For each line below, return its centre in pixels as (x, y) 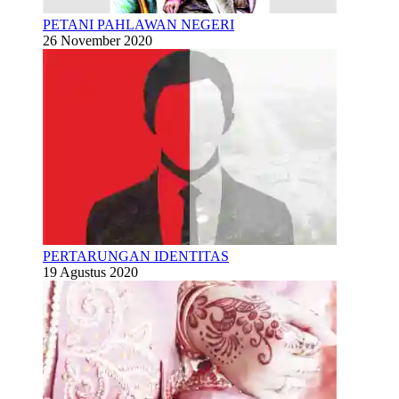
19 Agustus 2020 (90, 272)
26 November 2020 (98, 41)
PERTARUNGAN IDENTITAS (136, 256)
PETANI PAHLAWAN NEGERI (138, 24)
